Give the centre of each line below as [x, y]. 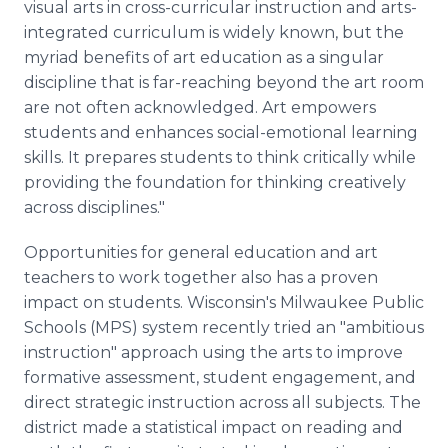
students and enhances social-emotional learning [221, 132]
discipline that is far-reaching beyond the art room [224, 82]
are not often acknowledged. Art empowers [200, 107]
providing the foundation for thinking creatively [215, 182]
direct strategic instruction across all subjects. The [222, 402]
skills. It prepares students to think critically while [220, 157]
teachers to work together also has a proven [201, 277]
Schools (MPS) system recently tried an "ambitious [224, 327]
